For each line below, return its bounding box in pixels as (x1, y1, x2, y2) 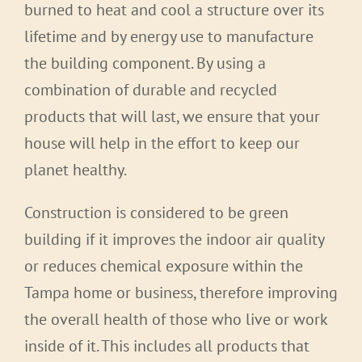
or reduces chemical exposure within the (24, 255, 303, 277)
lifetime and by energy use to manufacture (24, 26, 314, 48)
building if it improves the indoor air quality (24, 229, 324, 250)
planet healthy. (24, 159, 127, 181)
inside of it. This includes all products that (24, 335, 309, 357)
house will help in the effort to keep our (24, 133, 300, 154)
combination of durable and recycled (24, 79, 277, 101)
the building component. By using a (24, 53, 266, 74)
